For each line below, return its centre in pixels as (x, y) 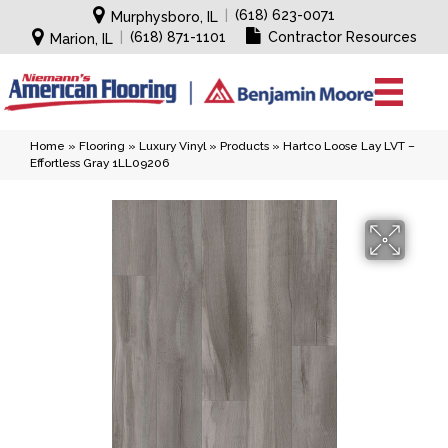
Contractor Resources (342, 37)
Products (244, 146)
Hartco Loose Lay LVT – (349, 146)
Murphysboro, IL (164, 17)
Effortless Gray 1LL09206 (99, 163)
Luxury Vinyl (172, 146)
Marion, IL (81, 39)
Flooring (102, 146)
